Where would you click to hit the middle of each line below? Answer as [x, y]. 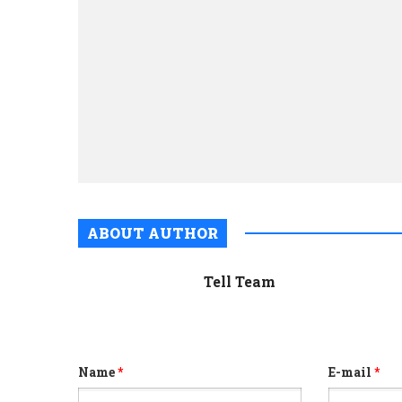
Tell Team [240, 282]
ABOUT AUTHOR [153, 233]
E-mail [352, 372]
